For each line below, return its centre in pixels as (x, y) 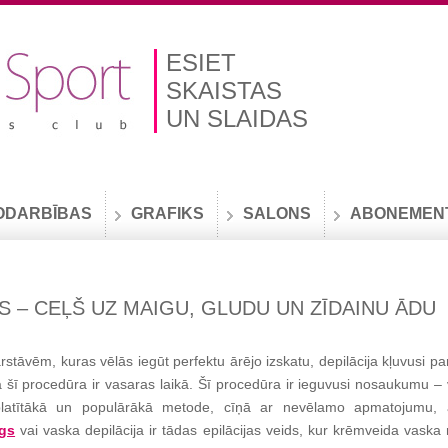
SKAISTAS (224, 90)
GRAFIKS (167, 213)
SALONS (277, 213)
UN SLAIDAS (237, 118)
